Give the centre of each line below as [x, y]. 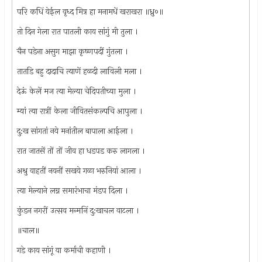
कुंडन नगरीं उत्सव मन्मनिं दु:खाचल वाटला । [78, 211]
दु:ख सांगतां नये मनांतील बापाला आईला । [75, 131]
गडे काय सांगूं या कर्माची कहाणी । [64, 250]
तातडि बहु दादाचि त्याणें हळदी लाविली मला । [80, 71]
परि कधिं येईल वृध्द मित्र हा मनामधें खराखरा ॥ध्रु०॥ [91, 12]
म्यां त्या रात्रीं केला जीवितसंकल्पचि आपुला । [80, 111]
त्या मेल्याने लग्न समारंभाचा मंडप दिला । [73, 191]
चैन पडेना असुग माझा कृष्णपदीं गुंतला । [73, 51]
